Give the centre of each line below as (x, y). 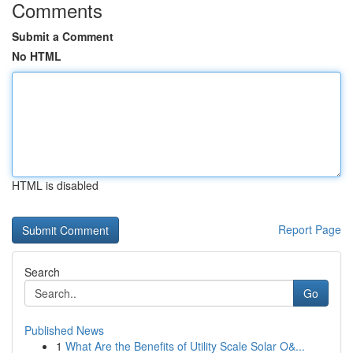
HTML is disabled (55, 185)
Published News (64, 330)
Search (42, 272)
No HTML (37, 56)
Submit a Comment (63, 36)
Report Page (310, 229)
